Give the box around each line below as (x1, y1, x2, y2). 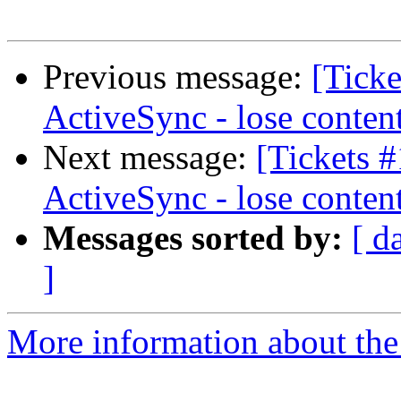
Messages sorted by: (43, 218, 343, 258)
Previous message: (43, 57, 311, 97)
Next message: (43, 138, 256, 177)
